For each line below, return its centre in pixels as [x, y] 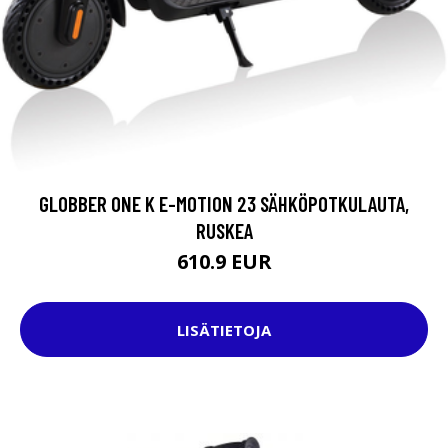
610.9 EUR [224, 262]
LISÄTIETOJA [224, 329]
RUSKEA [224, 231]
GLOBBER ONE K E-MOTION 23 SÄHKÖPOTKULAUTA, [224, 204]
